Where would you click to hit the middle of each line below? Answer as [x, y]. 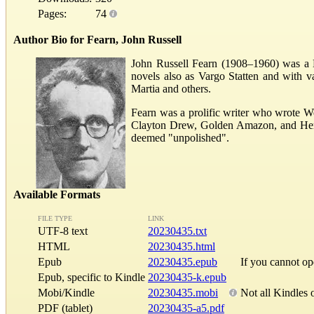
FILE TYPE [55, 219]
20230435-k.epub [187, 278]
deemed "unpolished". [180, 137]
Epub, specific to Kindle [91, 278]
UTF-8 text [67, 231]
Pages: [52, 13]
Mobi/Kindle [66, 293]
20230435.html [182, 247]
